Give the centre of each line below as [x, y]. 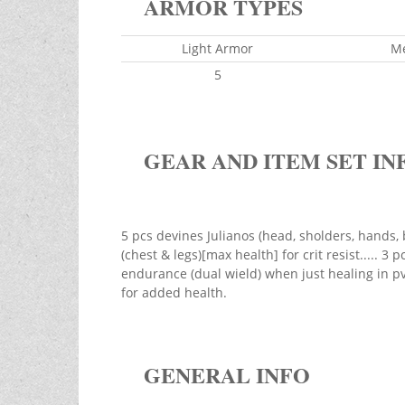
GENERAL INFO [226, 375]
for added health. [174, 293]
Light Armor [218, 49]
